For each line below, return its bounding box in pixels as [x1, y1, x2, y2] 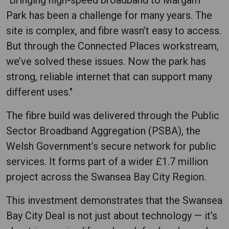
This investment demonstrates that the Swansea [6, 194, 222, 207]
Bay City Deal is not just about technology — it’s [6, 209, 217, 222]
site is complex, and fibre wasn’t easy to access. [6, 24, 221, 37]
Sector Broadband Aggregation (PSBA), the [6, 124, 200, 137]
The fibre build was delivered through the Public [6, 109, 219, 122]
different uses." [6, 85, 73, 98]
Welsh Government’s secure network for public [6, 140, 216, 152]
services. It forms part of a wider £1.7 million [6, 155, 208, 168]
